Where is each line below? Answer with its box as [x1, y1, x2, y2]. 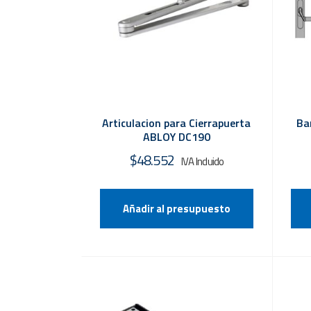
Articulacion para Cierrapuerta [102, 114, 251, 131]
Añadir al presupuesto [122, 200, 230, 217]
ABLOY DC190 [142, 128, 210, 145]
